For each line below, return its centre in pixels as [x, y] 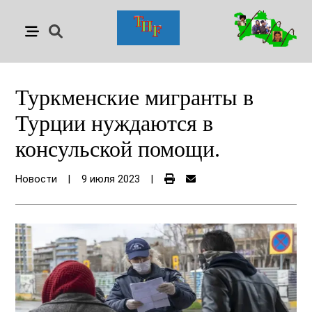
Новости [37, 179]
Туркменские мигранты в [135, 97]
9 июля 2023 [111, 179]
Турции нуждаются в [115, 123]
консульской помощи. [118, 149]
